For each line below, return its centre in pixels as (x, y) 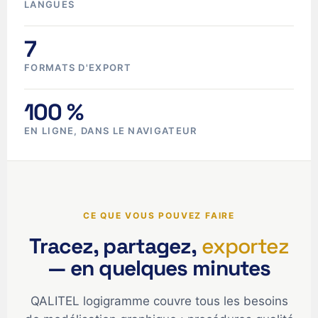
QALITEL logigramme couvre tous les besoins (159, 301)
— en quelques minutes (159, 268)
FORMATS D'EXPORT (78, 67)
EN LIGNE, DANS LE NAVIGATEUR (111, 130)
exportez (245, 246)
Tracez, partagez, (115, 246)
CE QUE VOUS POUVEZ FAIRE (159, 215)
